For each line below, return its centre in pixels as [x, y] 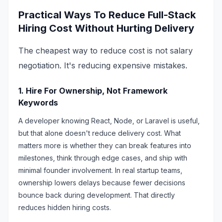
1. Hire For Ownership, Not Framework [93, 91]
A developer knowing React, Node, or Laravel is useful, [109, 121]
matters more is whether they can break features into [105, 145]
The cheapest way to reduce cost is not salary [106, 51]
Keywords [38, 103]
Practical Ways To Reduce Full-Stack [107, 15]
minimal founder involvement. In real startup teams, [100, 170]
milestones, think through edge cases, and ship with [103, 158]
